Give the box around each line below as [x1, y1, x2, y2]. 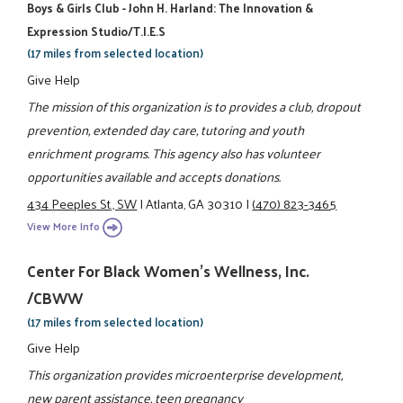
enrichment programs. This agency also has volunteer [27, 141, 321, 166]
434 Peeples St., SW [27, 192, 138, 216]
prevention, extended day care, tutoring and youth [27, 118, 305, 142]
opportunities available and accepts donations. [27, 165, 282, 189]
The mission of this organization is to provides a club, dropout [27, 94, 362, 119]
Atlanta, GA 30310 [146, 192, 244, 216]
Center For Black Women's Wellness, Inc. [27, 256, 310, 284]
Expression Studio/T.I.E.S [27, 21, 166, 42]
